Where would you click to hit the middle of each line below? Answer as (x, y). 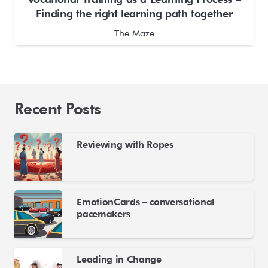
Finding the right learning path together (134, 13)
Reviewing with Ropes (125, 144)
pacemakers (103, 214)
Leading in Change (119, 259)
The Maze (134, 33)
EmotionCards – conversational (146, 202)
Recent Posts (58, 108)
